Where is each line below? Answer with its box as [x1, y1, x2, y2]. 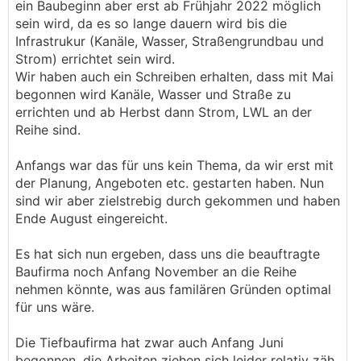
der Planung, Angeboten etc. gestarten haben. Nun [15, 175, 324, 191]
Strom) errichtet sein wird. [15, 51, 179, 67]
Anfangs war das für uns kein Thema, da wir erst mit [15, 157, 334, 173]
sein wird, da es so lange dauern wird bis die [15, 15, 287, 31]
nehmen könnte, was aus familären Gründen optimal [15, 281, 331, 297]
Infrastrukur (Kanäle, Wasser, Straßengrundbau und [15, 33, 324, 49]
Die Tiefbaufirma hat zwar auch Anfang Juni [15, 334, 284, 351]
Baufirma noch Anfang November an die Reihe [15, 263, 297, 280]
